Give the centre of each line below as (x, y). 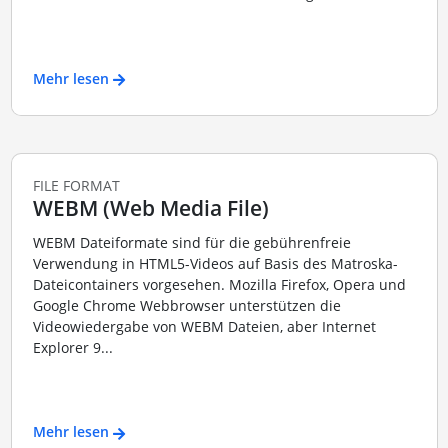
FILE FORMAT (76, 186)
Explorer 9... (72, 347)
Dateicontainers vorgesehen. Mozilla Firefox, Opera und (219, 284)
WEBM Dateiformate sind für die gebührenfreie (191, 242)
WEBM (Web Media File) (150, 208)
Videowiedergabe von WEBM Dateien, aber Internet (204, 326)
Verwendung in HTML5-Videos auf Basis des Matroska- (215, 263)
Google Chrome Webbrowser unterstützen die (186, 305)
